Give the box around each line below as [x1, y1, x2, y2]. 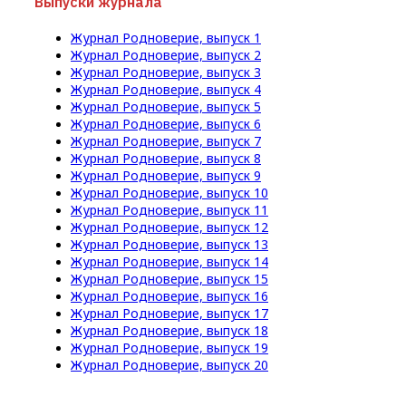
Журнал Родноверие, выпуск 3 [71, 63, 261, 82]
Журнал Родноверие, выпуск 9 [71, 167, 261, 185]
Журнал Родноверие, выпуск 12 [71, 218, 268, 237]
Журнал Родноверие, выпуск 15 [71, 270, 268, 288]
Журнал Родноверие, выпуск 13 [71, 236, 268, 254]
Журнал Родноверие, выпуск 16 [71, 287, 268, 305]
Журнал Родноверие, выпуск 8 [71, 150, 261, 168]
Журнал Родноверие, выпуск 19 [71, 339, 268, 357]
